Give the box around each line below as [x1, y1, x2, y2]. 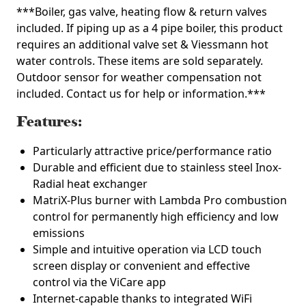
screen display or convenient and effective [33, 258, 250, 273]
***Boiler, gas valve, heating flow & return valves [16, 4, 267, 19]
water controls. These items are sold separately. [16, 53, 263, 68]
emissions [33, 225, 85, 240]
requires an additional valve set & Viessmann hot [16, 37, 268, 52]
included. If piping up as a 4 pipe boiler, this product [16, 20, 283, 36]
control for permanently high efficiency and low [33, 209, 279, 224]
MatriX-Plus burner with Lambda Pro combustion [33, 193, 287, 208]
